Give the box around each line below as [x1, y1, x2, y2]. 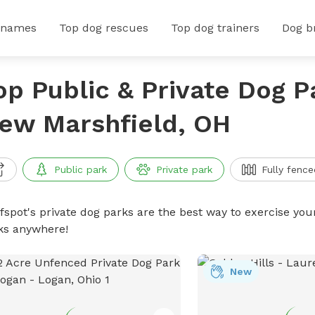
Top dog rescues [59, 21, 148, 34]
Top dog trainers [171, 21, 259, 34]
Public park [53, 164, 107, 175]
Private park [155, 164, 212, 175]
